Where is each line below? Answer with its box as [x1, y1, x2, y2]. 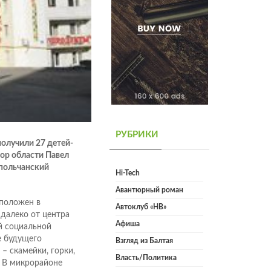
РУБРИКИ [116, 130, 158, 140]
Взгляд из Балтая [116, 237, 173, 245]
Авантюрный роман [116, 186, 183, 194]
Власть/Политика [116, 254, 177, 262]
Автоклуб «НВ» [116, 203, 166, 211]
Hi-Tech [116, 169, 140, 177]
